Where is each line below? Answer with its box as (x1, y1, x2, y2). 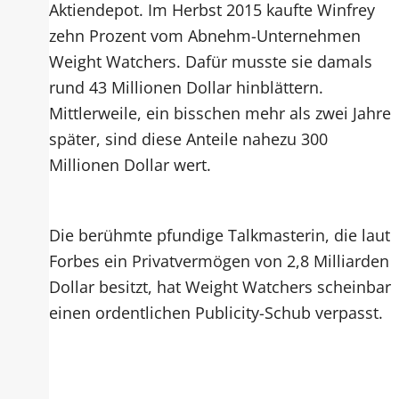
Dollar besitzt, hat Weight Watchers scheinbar (49, 275, 392, 298)
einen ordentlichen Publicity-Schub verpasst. (49, 301, 384, 324)
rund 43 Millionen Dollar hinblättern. (49, 76, 324, 98)
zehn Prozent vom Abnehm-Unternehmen (49, 24, 362, 46)
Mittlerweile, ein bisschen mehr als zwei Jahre (49, 102, 392, 124)
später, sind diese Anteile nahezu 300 (49, 127, 329, 150)
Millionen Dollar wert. (49, 153, 212, 175)
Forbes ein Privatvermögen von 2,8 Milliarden (49, 249, 390, 273)
